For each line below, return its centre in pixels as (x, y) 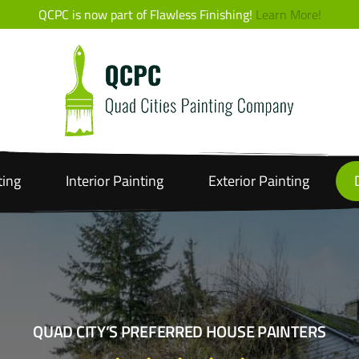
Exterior (232, 181)
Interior (88, 181)
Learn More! (288, 14)
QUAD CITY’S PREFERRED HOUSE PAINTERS (179, 331)
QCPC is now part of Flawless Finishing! (147, 14)
